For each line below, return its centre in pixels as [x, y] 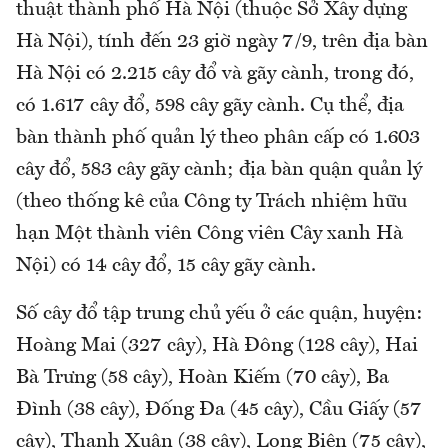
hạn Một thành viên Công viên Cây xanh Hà [209, 233]
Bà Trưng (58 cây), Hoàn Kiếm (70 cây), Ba [202, 377]
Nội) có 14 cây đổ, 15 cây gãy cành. [166, 265]
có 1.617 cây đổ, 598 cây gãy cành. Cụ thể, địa [210, 105]
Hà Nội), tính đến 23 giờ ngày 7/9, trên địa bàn [222, 41]
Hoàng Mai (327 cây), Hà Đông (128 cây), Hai [217, 345]
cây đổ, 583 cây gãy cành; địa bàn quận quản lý [219, 169]
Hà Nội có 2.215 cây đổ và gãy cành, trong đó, [215, 73]
